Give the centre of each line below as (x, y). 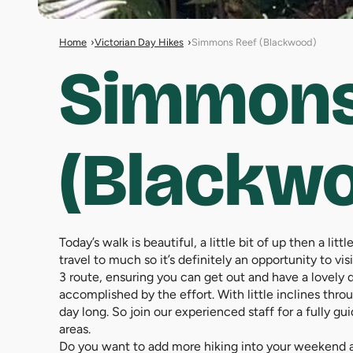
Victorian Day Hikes (139, 42)
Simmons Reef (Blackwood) (254, 42)
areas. (75, 329)
